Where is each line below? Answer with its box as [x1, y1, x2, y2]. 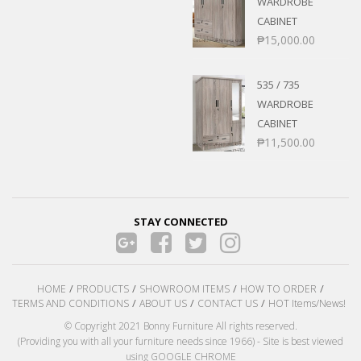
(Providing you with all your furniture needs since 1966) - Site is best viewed [18, 334, 343, 348]
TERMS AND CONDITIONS [12, 296, 129, 310]
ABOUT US [139, 296, 187, 310]
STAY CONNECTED [133, 214, 228, 229]
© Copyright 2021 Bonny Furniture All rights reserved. [64, 318, 297, 333]
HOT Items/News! [268, 296, 346, 310]
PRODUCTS [76, 281, 129, 296]
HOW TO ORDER [239, 281, 317, 296]
